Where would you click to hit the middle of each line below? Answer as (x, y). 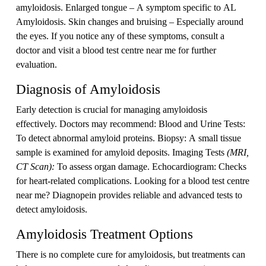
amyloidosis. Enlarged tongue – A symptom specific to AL (126, 7)
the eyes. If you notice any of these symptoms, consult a (120, 36)
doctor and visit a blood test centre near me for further (116, 50)
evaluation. (37, 64)
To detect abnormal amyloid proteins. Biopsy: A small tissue (129, 138)
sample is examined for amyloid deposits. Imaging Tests (121, 152)
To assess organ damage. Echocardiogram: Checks (152, 167)
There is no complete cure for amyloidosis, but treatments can (131, 254)
